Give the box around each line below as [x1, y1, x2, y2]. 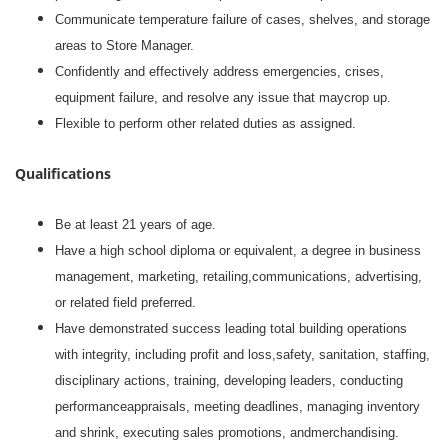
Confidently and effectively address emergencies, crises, [55, 64, 384, 79]
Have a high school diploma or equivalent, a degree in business [55, 243, 421, 258]
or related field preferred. [55, 295, 196, 310]
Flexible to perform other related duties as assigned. [55, 116, 356, 131]
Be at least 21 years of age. [55, 217, 216, 232]
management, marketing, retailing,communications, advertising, [55, 269, 422, 284]
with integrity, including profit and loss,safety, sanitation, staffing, [55, 347, 430, 362]
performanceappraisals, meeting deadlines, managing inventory [55, 399, 420, 414]
